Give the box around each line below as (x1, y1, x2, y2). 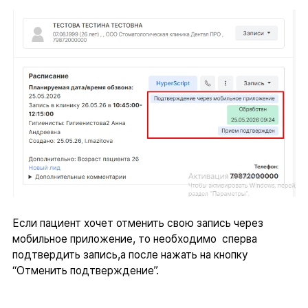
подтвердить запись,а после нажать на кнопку (12, 248, 248, 262)
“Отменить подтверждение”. (12, 264, 159, 278)
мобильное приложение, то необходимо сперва (12, 232, 257, 246)
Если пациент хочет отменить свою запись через (12, 217, 263, 230)
